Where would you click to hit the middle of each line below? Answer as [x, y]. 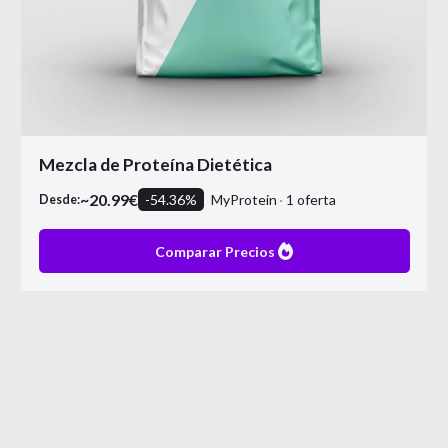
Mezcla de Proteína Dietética [155, 164]
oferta [316, 199]
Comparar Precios [214, 251]
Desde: [59, 199]
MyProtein [249, 199]
